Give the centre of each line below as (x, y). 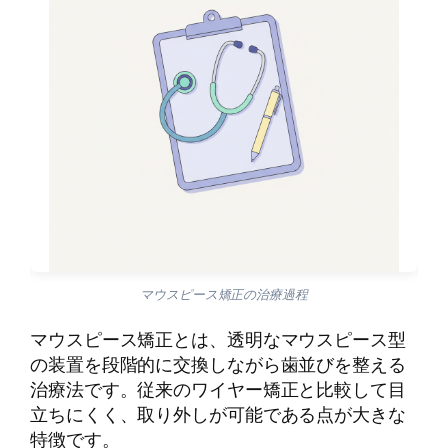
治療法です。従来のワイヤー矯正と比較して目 (218, 389)
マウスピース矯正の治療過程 (224, 294)
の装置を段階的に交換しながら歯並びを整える (218, 364)
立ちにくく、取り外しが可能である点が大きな (218, 414)
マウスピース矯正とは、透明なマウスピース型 (218, 339)
